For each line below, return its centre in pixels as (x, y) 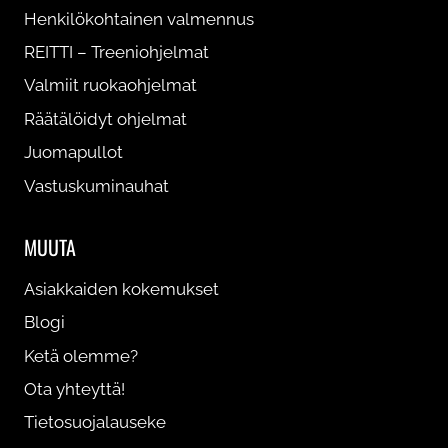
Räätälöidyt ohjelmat (105, 118)
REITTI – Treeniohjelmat (116, 52)
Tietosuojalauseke (95, 422)
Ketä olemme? (81, 355)
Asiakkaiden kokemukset (121, 288)
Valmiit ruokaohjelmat (110, 85)
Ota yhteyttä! (74, 389)
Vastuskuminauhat (96, 185)
